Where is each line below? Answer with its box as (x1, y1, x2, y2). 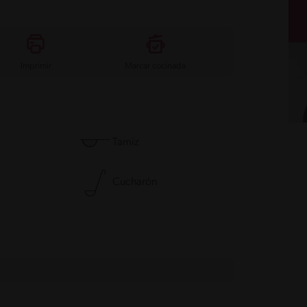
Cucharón (112, 177, 158, 188)
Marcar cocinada (125, 61, 186, 71)
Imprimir (20, 61, 51, 71)
